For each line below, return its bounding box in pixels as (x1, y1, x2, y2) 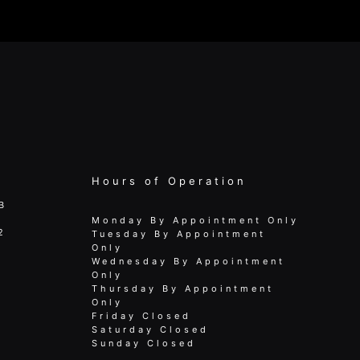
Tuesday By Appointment (91, 227, 266, 239)
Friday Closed (91, 309, 191, 321)
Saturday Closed (91, 323, 209, 335)
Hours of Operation (91, 174, 247, 187)
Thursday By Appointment (91, 282, 274, 294)
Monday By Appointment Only (91, 214, 299, 226)
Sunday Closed (91, 337, 196, 349)
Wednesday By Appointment (91, 255, 285, 267)
